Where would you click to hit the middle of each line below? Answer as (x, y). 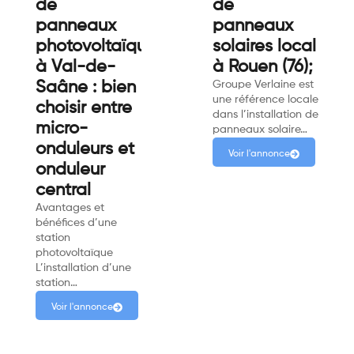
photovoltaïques (100, 47)
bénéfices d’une (76, 223)
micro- (62, 129)
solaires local (264, 47)
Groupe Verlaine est (263, 85)
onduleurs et (85, 150)
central (63, 191)
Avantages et (70, 208)
